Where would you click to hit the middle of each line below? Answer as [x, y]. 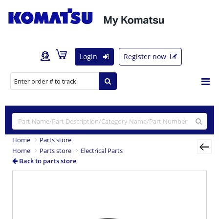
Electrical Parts [102, 151]
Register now [146, 56]
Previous [37, 182]
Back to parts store [47, 161]
